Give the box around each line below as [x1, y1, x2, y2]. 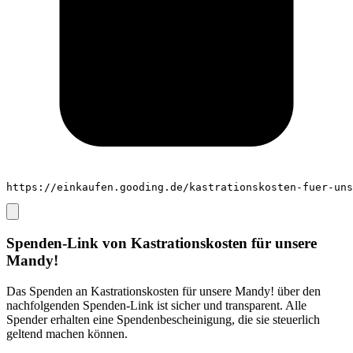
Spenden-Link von [6, 235, 131, 252]
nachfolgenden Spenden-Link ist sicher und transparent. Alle [6, 298, 307, 312]
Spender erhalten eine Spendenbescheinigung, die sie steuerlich [6, 312, 320, 326]
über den [274, 284, 321, 298]
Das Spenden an [6, 284, 91, 298]
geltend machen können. [6, 326, 128, 340]
